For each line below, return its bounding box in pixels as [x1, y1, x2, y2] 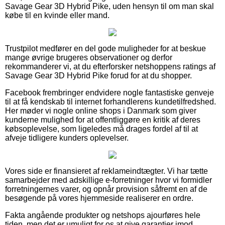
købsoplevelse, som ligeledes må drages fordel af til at [5, 124, 198, 133]
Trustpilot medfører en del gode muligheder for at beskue [5, 44, 206, 53]
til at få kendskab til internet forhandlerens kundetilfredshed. [5, 97, 216, 106]
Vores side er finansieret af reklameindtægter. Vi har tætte [5, 166, 208, 175]
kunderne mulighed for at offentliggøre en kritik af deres [5, 115, 200, 124]
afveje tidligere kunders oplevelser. [5, 133, 129, 142]
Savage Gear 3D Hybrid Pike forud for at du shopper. [5, 71, 192, 80]
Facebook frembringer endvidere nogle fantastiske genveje [5, 88, 214, 97]
